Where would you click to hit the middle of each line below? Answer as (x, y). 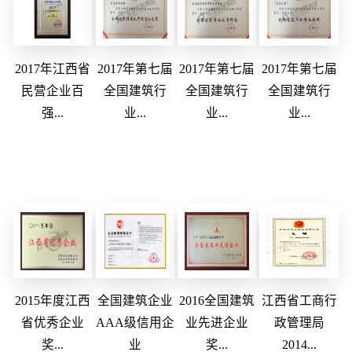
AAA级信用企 (135, 323)
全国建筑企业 (135, 301)
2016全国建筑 (217, 301)
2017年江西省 (53, 68)
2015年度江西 (53, 301)
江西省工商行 (299, 301)
